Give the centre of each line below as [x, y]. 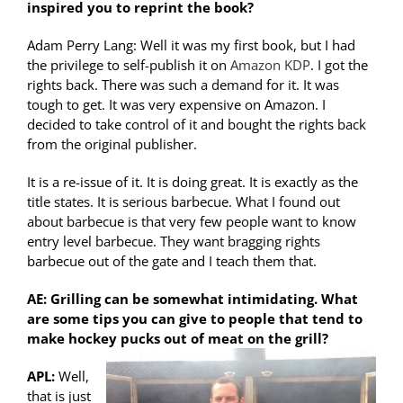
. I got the [339, 65]
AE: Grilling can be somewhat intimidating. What [193, 299]
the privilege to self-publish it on [129, 65]
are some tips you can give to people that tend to [195, 319]
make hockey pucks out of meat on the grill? [178, 339]
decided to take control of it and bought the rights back [197, 125]
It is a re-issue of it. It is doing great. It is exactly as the [193, 182]
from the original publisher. [112, 144]
